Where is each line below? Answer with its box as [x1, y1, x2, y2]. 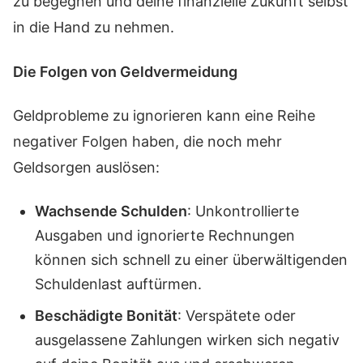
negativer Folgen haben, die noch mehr [13, 133, 282, 150]
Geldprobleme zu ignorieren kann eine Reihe [13, 107, 315, 124]
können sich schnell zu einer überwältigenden [35, 250, 348, 268]
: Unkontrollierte [187, 202, 299, 220]
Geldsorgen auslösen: [13, 159, 160, 176]
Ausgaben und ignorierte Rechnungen [35, 226, 295, 244]
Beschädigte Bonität [35, 306, 177, 324]
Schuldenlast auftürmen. [35, 275, 202, 293]
